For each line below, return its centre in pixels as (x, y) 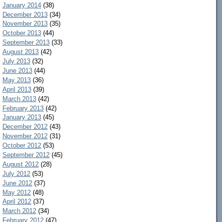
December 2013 (25, 14)
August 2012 (20, 164)
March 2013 (19, 99)
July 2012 (16, 173)
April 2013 (17, 89)
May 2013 (16, 80)
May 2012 (16, 192)
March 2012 (19, 211)
